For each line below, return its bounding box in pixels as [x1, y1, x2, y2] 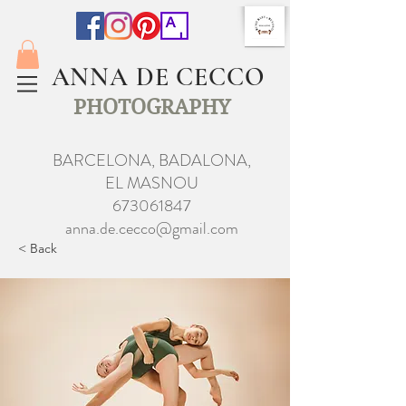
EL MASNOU [104, 171, 198, 196]
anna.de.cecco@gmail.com [64, 217, 238, 241]
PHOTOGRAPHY [72, 94, 230, 121]
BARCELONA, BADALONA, [52, 149, 251, 173]
